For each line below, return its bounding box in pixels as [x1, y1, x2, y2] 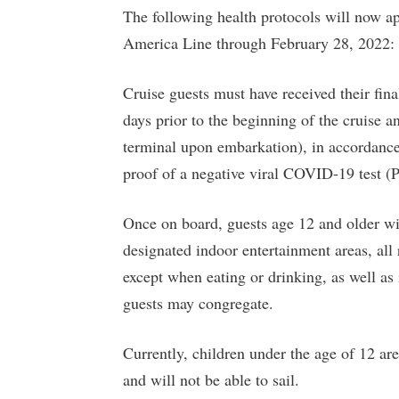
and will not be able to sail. [123, 369, 299, 391]
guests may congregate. [123, 292, 273, 314]
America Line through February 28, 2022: [123, 32, 395, 54]
